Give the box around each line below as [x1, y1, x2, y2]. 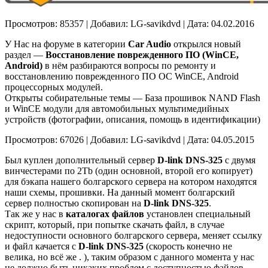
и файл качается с [5, 241, 78, 252]
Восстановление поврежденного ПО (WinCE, [45, 50, 239, 60]
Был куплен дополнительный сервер [5, 155, 157, 166]
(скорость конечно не [144, 241, 232, 252]
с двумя [223, 155, 255, 166]
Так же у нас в [5, 209, 66, 220]
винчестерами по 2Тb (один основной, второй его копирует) [5, 166, 252, 176]
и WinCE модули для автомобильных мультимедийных [5, 103, 229, 114]
